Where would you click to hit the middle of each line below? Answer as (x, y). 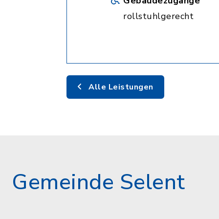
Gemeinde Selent (99, 182)
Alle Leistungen (120, 87)
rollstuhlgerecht (158, 16)
